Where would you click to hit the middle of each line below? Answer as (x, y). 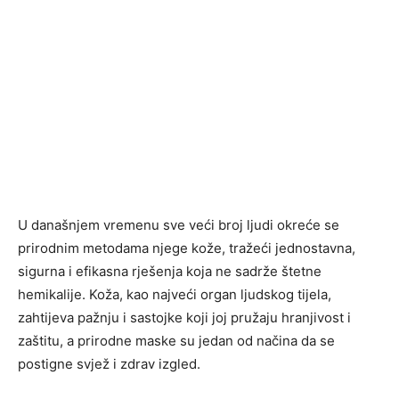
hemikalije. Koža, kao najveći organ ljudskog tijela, (175, 294)
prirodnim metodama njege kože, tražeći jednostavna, (187, 248)
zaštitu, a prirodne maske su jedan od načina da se (176, 341)
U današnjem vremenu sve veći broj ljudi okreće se (179, 225)
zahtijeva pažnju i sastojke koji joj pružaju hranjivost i (184, 318)
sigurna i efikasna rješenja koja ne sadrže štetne (170, 271)
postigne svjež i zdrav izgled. (109, 364)
